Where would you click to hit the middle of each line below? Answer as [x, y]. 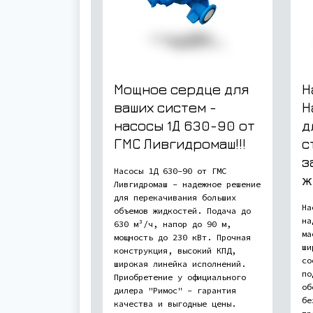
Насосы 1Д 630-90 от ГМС [170, 170]
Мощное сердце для [181, 89]
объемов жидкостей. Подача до [182, 210]
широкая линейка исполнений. [180, 263]
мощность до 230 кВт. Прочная [182, 237]
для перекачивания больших [175, 197]
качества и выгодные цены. [175, 303]
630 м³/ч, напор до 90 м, [173, 224]
